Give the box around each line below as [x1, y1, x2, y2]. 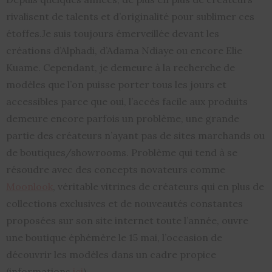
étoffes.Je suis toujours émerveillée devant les [6, 27, 219, 40]
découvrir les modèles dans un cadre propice [6, 248, 216, 261]
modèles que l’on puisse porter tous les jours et [6, 78, 226, 91]
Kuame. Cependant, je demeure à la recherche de [6, 61, 235, 74]
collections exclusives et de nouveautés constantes [6, 197, 243, 210]
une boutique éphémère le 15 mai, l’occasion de [6, 231, 222, 244]
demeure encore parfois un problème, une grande [6, 112, 239, 125]
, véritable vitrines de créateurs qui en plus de [53, 180, 264, 193]
